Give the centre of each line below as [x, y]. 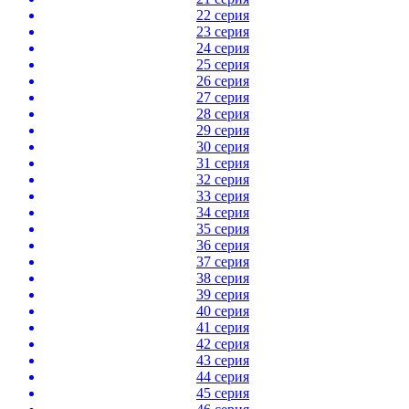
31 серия [223, 163]
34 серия [223, 212]
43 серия [223, 360]
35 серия [223, 228]
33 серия [223, 195]
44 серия [223, 376]
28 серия [223, 113]
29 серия [223, 130]
